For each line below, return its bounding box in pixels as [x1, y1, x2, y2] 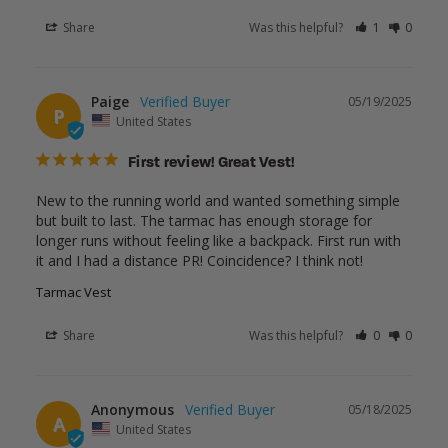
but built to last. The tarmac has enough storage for [36, 211, 372, 231]
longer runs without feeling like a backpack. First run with [36, 231, 401, 251]
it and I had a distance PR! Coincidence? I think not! [36, 251, 363, 271]
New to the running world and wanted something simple [36, 191, 400, 211]
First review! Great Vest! [128, 156, 295, 172]
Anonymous [91, 400, 174, 420]
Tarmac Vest [36, 283, 111, 302]
